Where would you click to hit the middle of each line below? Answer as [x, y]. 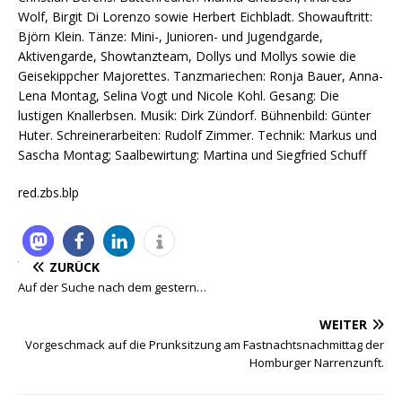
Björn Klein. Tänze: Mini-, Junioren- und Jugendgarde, [170, 37]
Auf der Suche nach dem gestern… [112, 288]
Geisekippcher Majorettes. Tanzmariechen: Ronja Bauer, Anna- [201, 76]
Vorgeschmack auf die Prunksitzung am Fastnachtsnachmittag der [205, 345]
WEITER [343, 325]
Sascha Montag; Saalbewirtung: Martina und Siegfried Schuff [192, 155]
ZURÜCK [74, 267]
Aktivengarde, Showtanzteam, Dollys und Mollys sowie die [187, 57]
